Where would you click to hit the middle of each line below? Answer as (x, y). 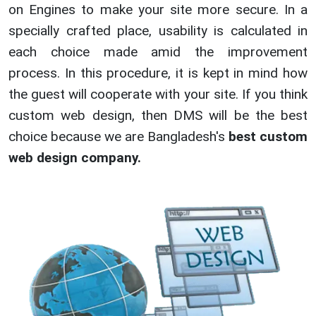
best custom (268, 137)
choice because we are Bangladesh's (119, 137)
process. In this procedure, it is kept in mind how (158, 73)
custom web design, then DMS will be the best (158, 116)
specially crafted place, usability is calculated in (158, 31)
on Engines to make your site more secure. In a (158, 10)
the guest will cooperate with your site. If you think (158, 95)
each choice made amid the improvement (158, 52)
